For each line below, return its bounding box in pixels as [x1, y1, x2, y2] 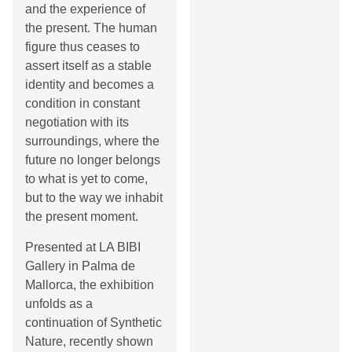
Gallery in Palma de [25, 258, 135, 273]
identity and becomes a [25, 78, 154, 92]
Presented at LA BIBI [25, 240, 141, 254]
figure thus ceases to [25, 40, 140, 54]
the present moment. [25, 210, 138, 224]
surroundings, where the [25, 134, 159, 148]
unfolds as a [25, 296, 93, 310]
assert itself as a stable [25, 59, 152, 73]
